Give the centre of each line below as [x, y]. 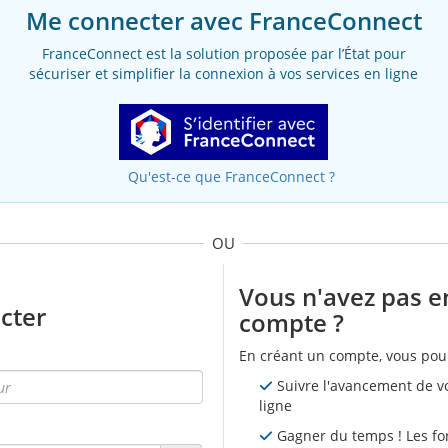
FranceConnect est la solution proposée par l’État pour [223, 53]
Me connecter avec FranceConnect [223, 20]
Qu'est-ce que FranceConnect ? [231, 176]
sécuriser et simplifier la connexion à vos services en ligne [224, 73]
